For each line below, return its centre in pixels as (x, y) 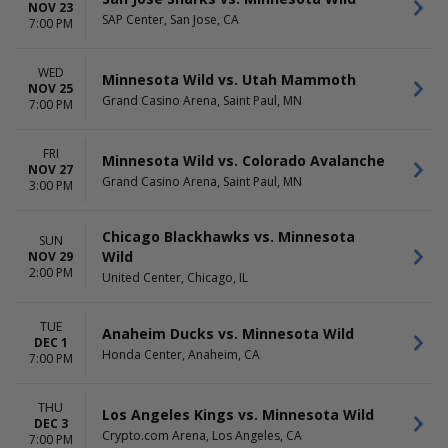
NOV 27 (50, 169)
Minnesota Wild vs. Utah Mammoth (229, 79)
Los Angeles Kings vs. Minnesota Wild (238, 414)
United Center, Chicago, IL (175, 277)
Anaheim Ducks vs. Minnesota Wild (228, 333)
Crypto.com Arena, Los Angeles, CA (202, 435)
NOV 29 (50, 256)
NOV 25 (50, 88)
